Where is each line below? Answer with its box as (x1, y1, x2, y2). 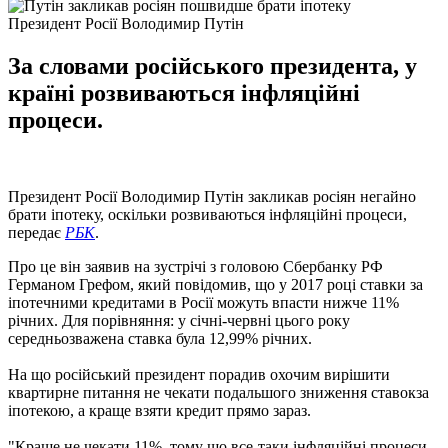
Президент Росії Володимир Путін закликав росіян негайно (8, 187, 416, 205)
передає (8, 223, 65, 241)
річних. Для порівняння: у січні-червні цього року (8, 311, 350, 329)
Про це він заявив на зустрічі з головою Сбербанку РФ (8, 257, 383, 275)
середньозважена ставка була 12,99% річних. (8, 329, 312, 347)
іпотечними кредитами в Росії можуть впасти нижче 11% (8, 293, 399, 311)
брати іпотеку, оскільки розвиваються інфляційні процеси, (8, 205, 407, 223)
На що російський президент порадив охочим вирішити (8, 365, 390, 383)
